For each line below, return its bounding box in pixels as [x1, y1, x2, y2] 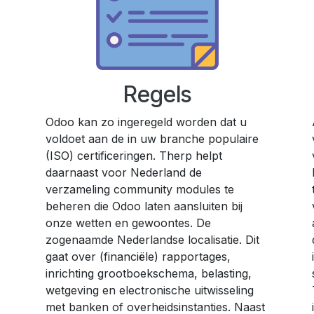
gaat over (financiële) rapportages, [46, 250, 231, 264]
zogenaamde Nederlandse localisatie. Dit [46, 233, 259, 247]
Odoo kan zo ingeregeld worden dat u [46, 115, 247, 130]
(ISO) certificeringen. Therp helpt [46, 149, 222, 163]
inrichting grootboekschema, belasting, [46, 266, 252, 281]
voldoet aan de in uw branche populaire [46, 132, 259, 146]
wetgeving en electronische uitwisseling [46, 283, 254, 298]
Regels [123, 81, 191, 109]
